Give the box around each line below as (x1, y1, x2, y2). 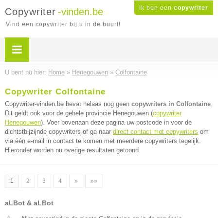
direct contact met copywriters (113, 128, 198, 135)
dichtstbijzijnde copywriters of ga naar (5, 128, 113, 135)
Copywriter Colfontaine (5, 87, 106, 96)
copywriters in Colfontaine (131, 100, 211, 108)
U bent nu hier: (5, 69, 48, 76)
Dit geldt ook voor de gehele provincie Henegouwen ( (5, 109, 153, 117)
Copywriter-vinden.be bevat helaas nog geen (5, 100, 131, 108)
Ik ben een (139, 4, 174, 11)
